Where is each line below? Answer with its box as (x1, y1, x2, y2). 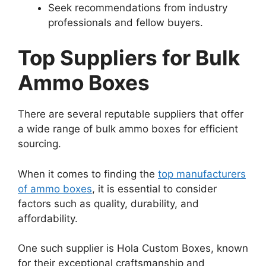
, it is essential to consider (92, 182, 217, 195)
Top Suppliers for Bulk (18, 45, 240, 71)
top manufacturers (158, 167, 246, 180)
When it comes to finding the (18, 167, 158, 180)
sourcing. (18, 138, 61, 150)
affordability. (18, 212, 78, 224)
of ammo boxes (18, 182, 92, 195)
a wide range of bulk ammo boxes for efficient (18, 123, 238, 135)
